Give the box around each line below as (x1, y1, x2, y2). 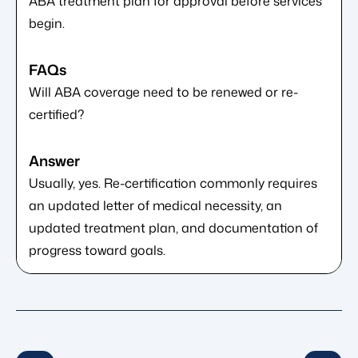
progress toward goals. (29, 241, 165, 260)
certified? (29, 105, 84, 124)
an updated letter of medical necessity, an (29, 197, 282, 215)
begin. (29, 14, 65, 33)
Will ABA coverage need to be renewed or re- (29, 83, 298, 101)
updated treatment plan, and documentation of (29, 219, 318, 237)
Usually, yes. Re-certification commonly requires (29, 174, 317, 193)
